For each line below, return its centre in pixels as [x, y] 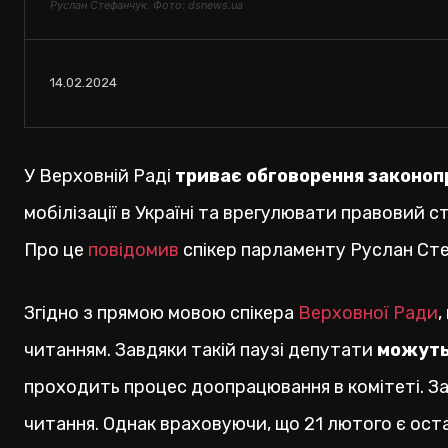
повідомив [133, 250]
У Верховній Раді [99, 176]
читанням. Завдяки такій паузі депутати [200, 350]
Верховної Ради [368, 313]
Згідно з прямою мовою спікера [161, 313]
